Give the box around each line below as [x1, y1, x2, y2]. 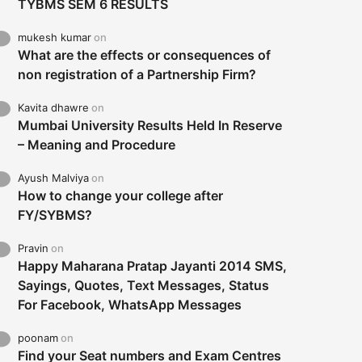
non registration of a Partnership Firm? [18, 66, 257, 83]
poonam [18, 331, 59, 345]
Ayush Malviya [18, 171, 90, 185]
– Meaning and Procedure [18, 137, 176, 154]
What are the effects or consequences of [18, 47, 271, 64]
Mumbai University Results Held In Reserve [18, 117, 283, 134]
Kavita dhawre [18, 101, 90, 115]
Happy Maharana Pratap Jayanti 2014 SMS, [18, 258, 288, 275]
